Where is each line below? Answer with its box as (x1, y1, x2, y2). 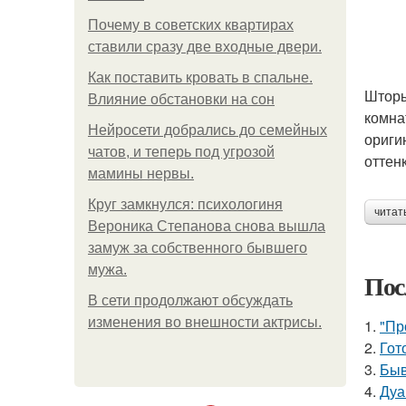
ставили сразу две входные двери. (88, 39, 322, 54)
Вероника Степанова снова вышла (88, 218, 325, 234)
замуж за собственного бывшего (88, 240, 307, 256)
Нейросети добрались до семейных (88, 122, 327, 138)
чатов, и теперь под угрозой (88, 144, 275, 159)
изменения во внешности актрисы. (88, 314, 322, 330)
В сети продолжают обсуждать (88, 293, 293, 308)
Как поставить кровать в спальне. (88, 70, 313, 85)
